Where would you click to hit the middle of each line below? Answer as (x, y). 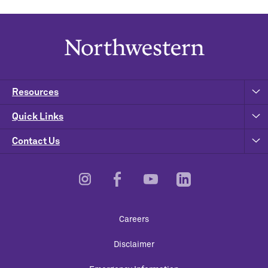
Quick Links (38, 117)
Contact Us (36, 141)
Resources (35, 92)
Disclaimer (134, 245)
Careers (134, 220)
